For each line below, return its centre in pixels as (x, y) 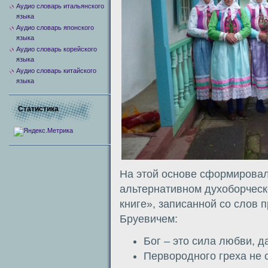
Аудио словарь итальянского (60, 6)
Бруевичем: (149, 219)
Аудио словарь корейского (57, 49)
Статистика (38, 109)
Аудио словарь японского (55, 28)
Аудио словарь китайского (56, 71)
